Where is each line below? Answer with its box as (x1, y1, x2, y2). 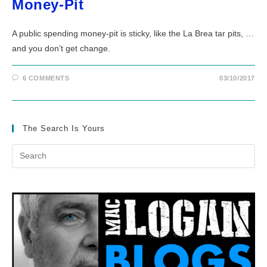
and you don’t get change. (12, 43, 110, 53)
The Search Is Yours (23, 123, 105, 133)
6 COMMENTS (22, 74, 70, 82)
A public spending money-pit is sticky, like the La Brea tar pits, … (12, 28, 254, 38)
